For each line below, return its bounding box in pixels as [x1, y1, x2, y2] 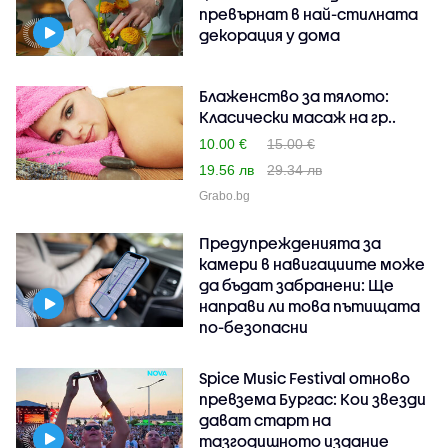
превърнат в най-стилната [199, 4, 419, 23]
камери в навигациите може [199, 254, 426, 273]
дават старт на [199, 410, 332, 429]
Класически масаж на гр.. [199, 107, 397, 126]
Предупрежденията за [199, 233, 382, 252]
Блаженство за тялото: [199, 86, 390, 105]
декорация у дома [199, 25, 341, 44]
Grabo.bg [199, 188, 251, 203]
